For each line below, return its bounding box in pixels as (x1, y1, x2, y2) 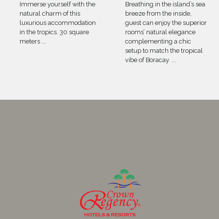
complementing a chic (125, 38, 191, 45)
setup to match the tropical (125, 47, 203, 55)
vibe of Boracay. (125, 56, 170, 64)
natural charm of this (20, 10, 80, 18)
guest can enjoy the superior (125, 19, 207, 27)
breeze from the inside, (125, 10, 192, 18)
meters (20, 38, 40, 45)
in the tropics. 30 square (20, 28, 89, 36)
